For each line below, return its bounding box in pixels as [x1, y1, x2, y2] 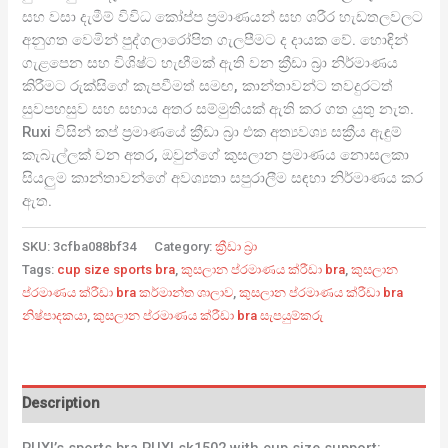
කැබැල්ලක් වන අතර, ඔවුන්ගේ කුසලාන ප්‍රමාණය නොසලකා [22, 145, 410, 164]
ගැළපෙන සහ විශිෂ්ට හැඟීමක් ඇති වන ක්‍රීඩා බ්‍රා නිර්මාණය [22, 53, 399, 72]
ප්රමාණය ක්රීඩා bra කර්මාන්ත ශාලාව [22, 284, 234, 300]
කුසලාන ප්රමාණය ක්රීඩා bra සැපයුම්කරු [93, 307, 324, 323]
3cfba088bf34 [53, 238, 137, 254]
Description [22, 394, 101, 413]
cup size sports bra [57, 261, 176, 277]
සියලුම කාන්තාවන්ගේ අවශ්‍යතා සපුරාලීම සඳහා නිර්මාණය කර [22, 168, 424, 187]
